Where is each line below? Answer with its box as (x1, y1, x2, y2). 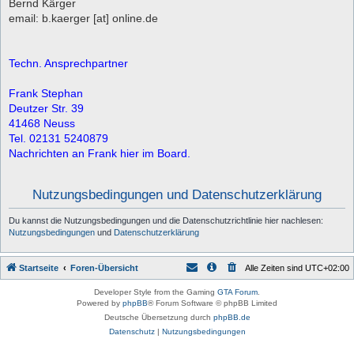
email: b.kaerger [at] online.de (9, 12, 158, 24)
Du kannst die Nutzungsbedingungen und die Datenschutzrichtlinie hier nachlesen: (9, 216, 323, 226)
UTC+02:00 (305, 262, 349, 273)
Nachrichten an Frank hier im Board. (9, 147, 190, 160)
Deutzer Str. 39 (9, 102, 84, 115)
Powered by (77, 298, 122, 307)
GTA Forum (217, 287, 258, 296)
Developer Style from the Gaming (94, 287, 217, 296)
